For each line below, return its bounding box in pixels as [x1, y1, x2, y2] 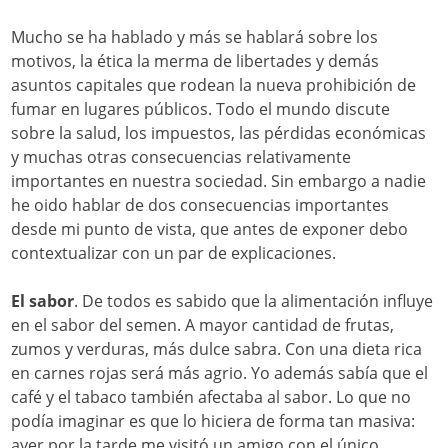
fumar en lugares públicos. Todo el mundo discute [11, 97, 391, 120]
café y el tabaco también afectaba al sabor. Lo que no [11, 385, 412, 408]
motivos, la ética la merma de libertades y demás [11, 49, 380, 72]
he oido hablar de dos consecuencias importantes [11, 193, 390, 216]
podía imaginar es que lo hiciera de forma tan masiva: [11, 409, 416, 432]
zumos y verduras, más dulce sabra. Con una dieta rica [11, 337, 423, 360]
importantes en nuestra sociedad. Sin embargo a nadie [11, 169, 427, 192]
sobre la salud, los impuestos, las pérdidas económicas [11, 121, 427, 144]
